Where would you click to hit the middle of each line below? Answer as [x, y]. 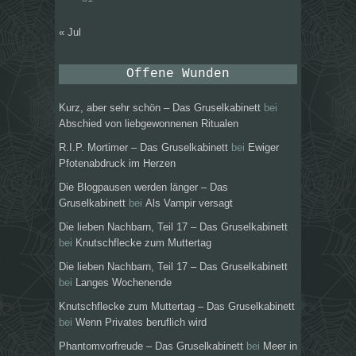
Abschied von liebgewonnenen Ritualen [149, 123]
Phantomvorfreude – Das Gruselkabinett [151, 346]
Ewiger [263, 147]
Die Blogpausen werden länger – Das [143, 187]
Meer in [280, 346]
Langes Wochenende [124, 282]
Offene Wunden [178, 74]
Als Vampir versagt [189, 203]
